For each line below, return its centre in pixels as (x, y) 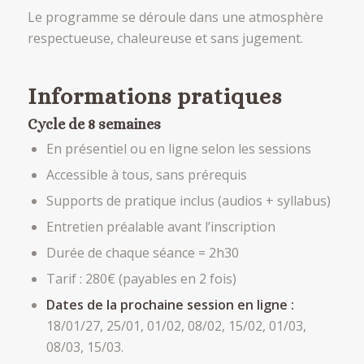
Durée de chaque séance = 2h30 (142, 252)
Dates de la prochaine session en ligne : (170, 304)
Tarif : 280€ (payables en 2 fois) (141, 278)
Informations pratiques (154, 96)
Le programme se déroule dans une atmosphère (175, 17)
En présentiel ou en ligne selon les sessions (178, 148)
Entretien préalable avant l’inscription (160, 226)
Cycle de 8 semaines (94, 124)
